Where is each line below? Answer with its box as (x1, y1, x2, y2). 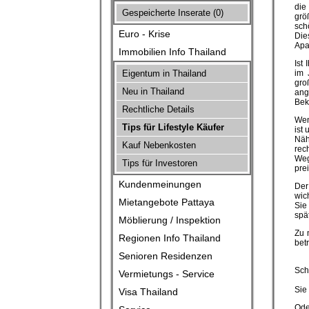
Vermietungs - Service (116, 268, 215, 279)
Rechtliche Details (119, 104, 195, 114)
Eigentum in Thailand (119, 68, 206, 79)
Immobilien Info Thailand (116, 46, 226, 57)
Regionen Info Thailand (116, 232, 221, 243)
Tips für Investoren (119, 158, 197, 168)
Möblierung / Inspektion (116, 215, 221, 226)
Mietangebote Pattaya (116, 197, 215, 208)
